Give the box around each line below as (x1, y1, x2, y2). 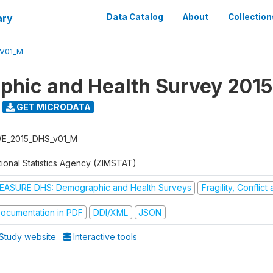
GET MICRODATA (14, 101, 91, 112)
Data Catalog (107, 12, 163, 22)
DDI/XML (93, 207, 128, 218)
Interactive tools (71, 232, 138, 242)
